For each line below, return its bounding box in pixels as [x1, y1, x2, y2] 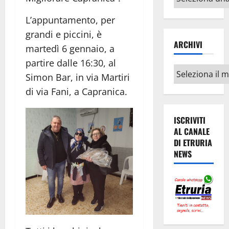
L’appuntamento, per [26, 13, 115, 26]
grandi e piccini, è [26, 28, 102, 40]
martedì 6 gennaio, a [26, 42, 114, 55]
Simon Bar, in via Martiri [26, 71, 130, 83]
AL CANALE [173, 125, 210, 138]
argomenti [173, 2, 216, 13]
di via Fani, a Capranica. [26, 85, 127, 98]
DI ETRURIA [173, 136, 212, 149]
